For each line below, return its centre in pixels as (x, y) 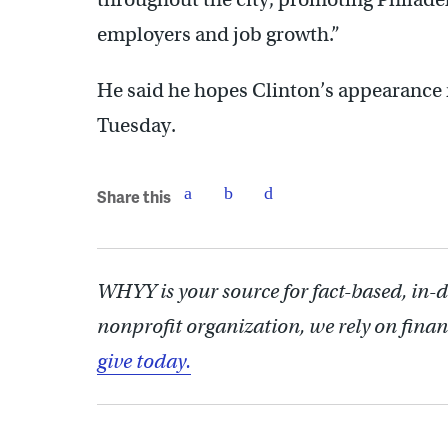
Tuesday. (136, 125)
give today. (144, 361)
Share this (134, 196)
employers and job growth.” (218, 34)
